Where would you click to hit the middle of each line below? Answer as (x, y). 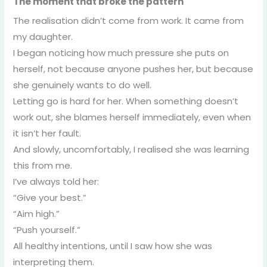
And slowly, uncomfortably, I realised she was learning (131, 149)
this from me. (42, 165)
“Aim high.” (36, 213)
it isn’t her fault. (47, 133)
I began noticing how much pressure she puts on (121, 52)
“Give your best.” (49, 197)
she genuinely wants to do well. (82, 85)
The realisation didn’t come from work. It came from (128, 20)
